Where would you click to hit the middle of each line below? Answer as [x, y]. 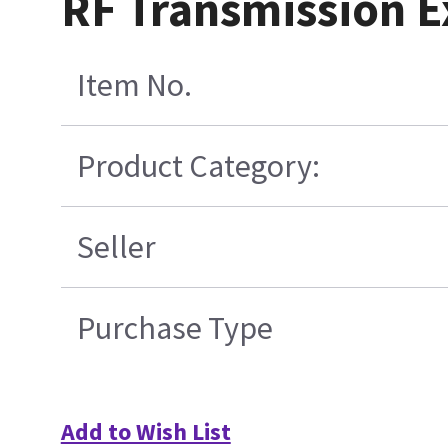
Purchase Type [174, 327]
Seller [116, 246]
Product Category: [198, 165]
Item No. [134, 84]
